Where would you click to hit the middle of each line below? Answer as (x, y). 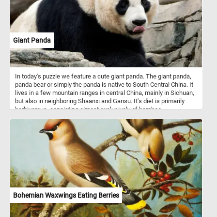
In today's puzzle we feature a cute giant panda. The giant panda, (103, 76)
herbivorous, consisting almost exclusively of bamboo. (89, 109)
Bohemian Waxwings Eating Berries (66, 195)
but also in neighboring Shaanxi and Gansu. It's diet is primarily (100, 101)
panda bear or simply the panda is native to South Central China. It (104, 84)
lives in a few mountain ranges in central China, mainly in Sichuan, (105, 93)
